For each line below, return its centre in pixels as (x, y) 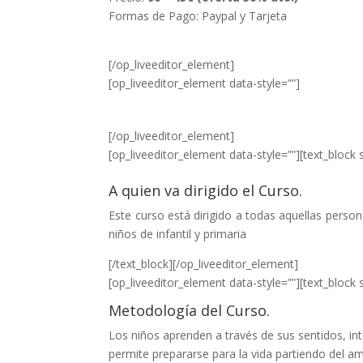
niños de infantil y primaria (178, 233)
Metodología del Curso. (190, 310)
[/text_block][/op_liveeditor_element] (204, 263)
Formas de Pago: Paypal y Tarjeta (198, 15)
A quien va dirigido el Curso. (206, 190)
